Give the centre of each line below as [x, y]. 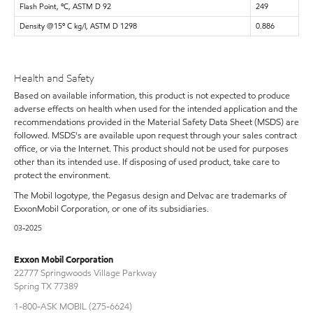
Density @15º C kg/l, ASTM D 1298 [78, 26]
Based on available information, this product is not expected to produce [152, 95]
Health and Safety [54, 78]
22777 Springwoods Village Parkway [85, 273]
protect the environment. [62, 175]
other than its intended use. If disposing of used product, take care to [147, 162]
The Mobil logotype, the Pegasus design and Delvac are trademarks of [150, 195]
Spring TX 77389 [46, 286]
